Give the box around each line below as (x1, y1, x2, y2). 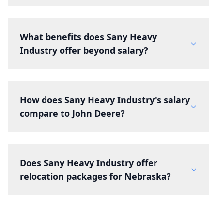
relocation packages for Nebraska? (20, 170, 171, 182)
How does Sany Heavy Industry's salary (20, 94, 190, 106)
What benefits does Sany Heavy (20, 31, 157, 43)
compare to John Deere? (20, 108, 125, 119)
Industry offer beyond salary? (20, 45, 148, 56)
